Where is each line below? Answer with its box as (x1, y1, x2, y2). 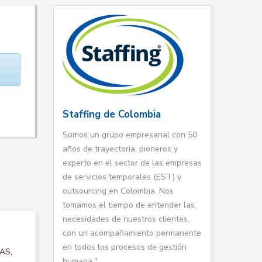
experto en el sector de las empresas (63, 157, 202, 168)
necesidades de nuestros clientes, (63, 213, 189, 225)
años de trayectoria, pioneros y (63, 143, 178, 154)
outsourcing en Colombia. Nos (63, 185, 174, 196)
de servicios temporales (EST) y (63, 171, 181, 182)
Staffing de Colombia (63, 108, 161, 121)
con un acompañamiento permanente (63, 227, 201, 239)
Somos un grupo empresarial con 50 (63, 129, 197, 140)
